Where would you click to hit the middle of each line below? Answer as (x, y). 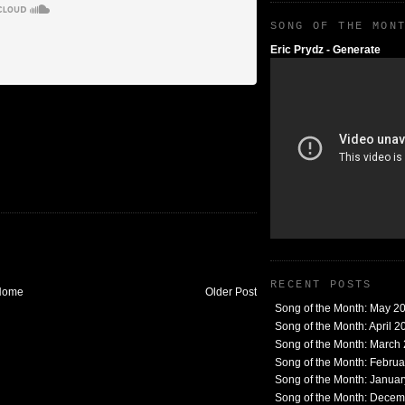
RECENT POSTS (321, 285)
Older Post (231, 292)
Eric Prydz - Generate (325, 50)
